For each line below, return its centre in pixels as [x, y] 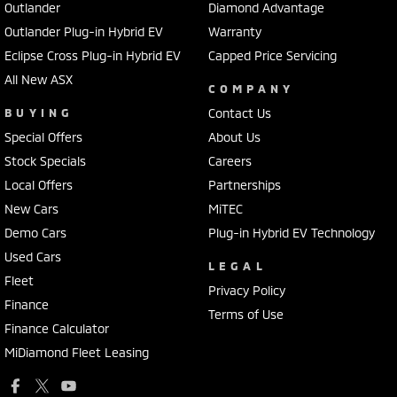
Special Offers [43, 136]
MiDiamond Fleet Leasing [77, 352]
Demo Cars [35, 232]
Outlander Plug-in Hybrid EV [84, 31]
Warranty [234, 31]
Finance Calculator [57, 328]
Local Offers [39, 184]
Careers [230, 160]
